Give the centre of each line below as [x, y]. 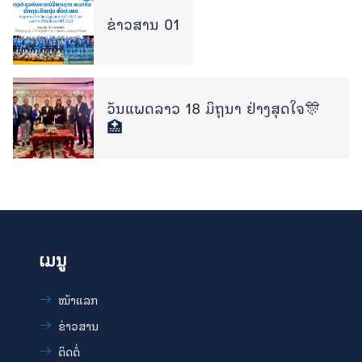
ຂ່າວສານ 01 [143, 24]
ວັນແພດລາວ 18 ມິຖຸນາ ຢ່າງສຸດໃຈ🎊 [214, 108]
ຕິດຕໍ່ [69, 352]
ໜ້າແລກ [78, 300]
